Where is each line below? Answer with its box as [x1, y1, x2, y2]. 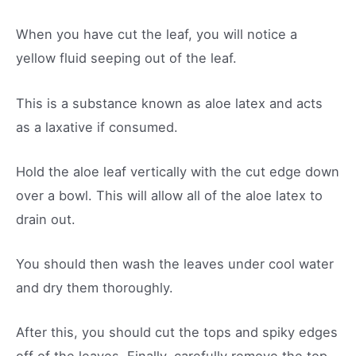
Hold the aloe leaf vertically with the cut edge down [16, 163, 339, 180]
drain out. [16, 211, 75, 227]
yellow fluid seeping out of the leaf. [16, 50, 237, 67]
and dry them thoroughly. [16, 280, 173, 296]
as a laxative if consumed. [16, 118, 178, 135]
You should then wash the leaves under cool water [16, 256, 334, 272]
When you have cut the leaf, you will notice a [16, 26, 297, 43]
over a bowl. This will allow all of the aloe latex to [16, 187, 323, 203]
